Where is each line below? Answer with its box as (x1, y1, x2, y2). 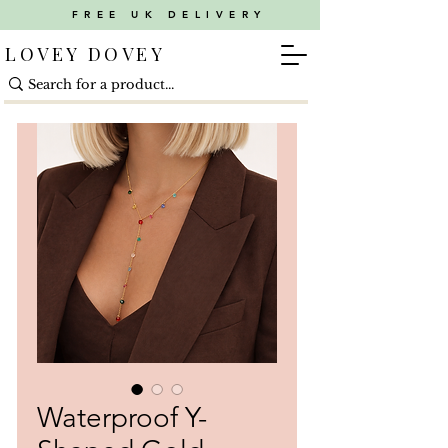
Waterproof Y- (37, 401, 207, 434)
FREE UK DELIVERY (71, 8, 267, 21)
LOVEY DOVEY (5, 42, 166, 66)
